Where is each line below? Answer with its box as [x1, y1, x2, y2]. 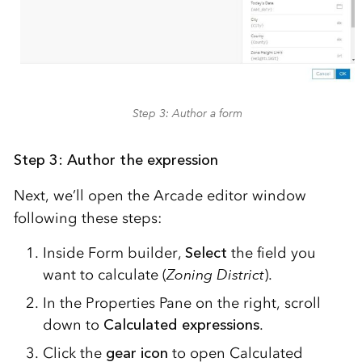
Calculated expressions [103, 316, 259, 335]
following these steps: [13, 209, 162, 228]
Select [184, 244, 227, 263]
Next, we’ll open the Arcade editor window [13, 187, 306, 205]
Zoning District [166, 266, 264, 284]
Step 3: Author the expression [13, 151, 218, 170]
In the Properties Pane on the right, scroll [42, 294, 321, 313]
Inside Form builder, [42, 244, 185, 263]
